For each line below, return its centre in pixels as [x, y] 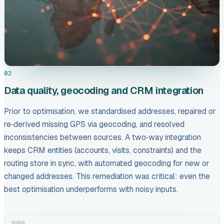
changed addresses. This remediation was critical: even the [107, 176]
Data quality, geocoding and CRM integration [104, 91]
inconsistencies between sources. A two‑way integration [102, 137]
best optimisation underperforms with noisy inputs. [91, 189]
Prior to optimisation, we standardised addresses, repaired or [110, 111]
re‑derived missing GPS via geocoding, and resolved [94, 124]
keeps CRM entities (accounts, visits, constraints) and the [103, 150]
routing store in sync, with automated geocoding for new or [107, 163]
